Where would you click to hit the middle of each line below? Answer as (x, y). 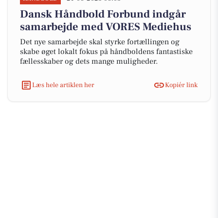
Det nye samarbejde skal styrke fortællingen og (100, 42)
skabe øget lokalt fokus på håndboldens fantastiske (106, 52)
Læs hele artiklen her (63, 85)
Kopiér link (181, 85)
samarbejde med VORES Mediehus (106, 27)
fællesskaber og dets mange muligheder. (89, 61)
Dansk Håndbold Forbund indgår (103, 14)
